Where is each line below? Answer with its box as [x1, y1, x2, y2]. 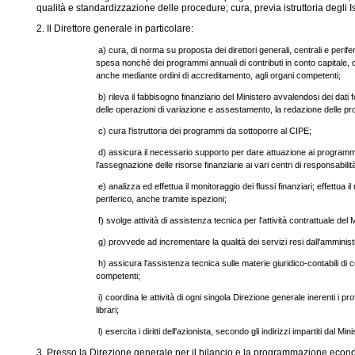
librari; [96, 305, 120, 315]
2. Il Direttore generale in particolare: [36, 23, 193, 34]
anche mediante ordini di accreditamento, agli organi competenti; [96, 71, 342, 80]
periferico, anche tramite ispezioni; [96, 194, 227, 204]
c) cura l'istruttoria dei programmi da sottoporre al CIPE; [98, 126, 312, 136]
